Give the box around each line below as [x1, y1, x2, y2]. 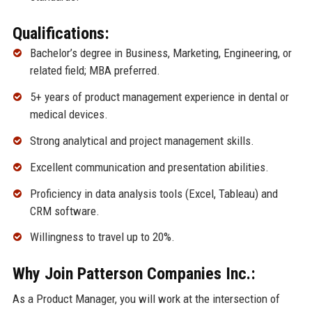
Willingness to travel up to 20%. [29, 230, 175, 244]
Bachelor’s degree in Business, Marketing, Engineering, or [29, 46, 292, 61]
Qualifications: [12, 24, 109, 44]
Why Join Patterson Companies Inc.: [12, 264, 256, 284]
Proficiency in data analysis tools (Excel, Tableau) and [29, 186, 278, 201]
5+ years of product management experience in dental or [29, 90, 289, 104]
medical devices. [29, 107, 108, 122]
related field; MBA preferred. [29, 63, 160, 78]
